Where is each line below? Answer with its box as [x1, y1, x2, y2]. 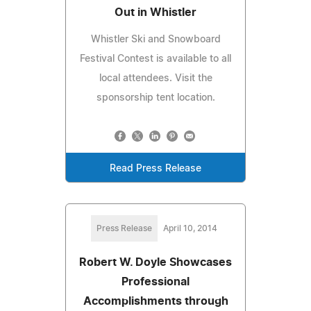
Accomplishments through [83, 295, 228, 307]
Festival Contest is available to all [80, 53, 231, 64]
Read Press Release [110, 163, 201, 174]
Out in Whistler [115, 6, 196, 18]
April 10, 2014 [163, 224, 217, 233]
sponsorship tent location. [96, 92, 215, 103]
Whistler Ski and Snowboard [90, 34, 221, 44]
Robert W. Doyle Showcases [79, 256, 232, 268]
